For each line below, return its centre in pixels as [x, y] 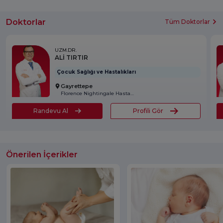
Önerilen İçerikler [42, 154]
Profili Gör [148, 111]
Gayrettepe [77, 86]
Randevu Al [51, 111]
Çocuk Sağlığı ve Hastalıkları [96, 72]
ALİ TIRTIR [71, 57]
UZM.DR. [66, 50]
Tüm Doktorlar [187, 22]
